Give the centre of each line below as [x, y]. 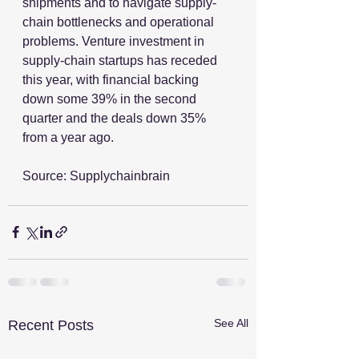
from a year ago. [68, 137]
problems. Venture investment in [115, 41]
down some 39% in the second [111, 99]
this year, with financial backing [112, 79]
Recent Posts [51, 325]
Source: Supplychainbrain [96, 175]
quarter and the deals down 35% [116, 118]
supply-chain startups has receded [121, 60]
